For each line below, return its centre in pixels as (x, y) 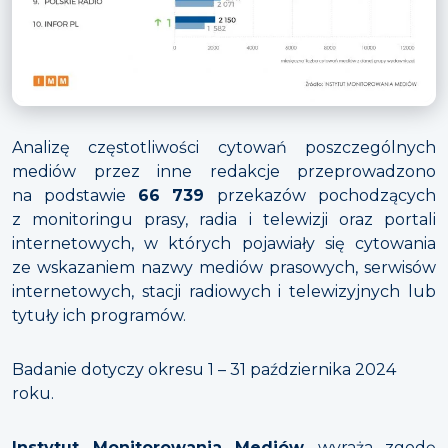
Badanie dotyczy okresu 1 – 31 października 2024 (204, 370)
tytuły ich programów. (99, 316)
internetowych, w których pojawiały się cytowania (224, 244)
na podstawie (75, 196)
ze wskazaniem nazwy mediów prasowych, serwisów (224, 268)
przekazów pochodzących (327, 196)
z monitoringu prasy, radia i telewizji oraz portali (224, 220)
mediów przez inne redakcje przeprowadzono (224, 172)
